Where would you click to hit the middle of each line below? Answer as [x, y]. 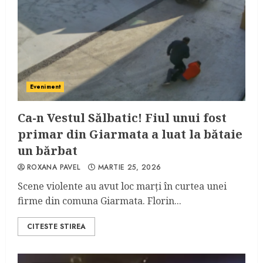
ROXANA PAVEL [54, 167]
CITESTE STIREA [56, 227]
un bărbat [48, 151]
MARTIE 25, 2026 [130, 167]
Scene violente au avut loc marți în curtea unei [122, 186]
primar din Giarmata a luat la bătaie [130, 134]
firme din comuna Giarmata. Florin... [100, 201]
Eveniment [45, 87]
